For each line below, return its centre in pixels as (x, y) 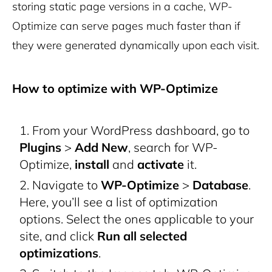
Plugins (40, 148)
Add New (101, 148)
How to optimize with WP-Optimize (115, 89)
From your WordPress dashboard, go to (141, 131)
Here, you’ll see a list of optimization (119, 202)
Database (220, 185)
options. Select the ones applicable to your (137, 219)
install (92, 165)
